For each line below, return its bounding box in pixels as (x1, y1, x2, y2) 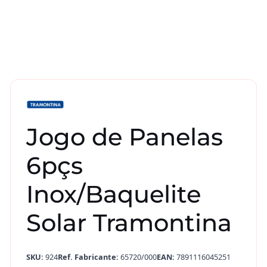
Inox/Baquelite (26, 179, 201, 209)
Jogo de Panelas (26, 122, 223, 151)
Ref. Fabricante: (57, 252, 119, 263)
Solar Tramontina (26, 207, 232, 237)
